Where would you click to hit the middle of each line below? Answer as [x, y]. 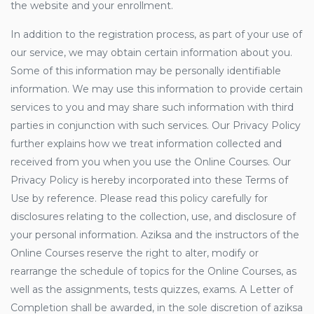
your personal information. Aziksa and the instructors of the [155, 235]
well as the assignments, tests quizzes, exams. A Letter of [152, 289]
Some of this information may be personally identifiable [146, 71]
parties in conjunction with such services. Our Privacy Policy [156, 125]
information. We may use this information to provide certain [157, 89]
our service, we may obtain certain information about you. [151, 53]
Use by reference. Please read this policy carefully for [139, 198]
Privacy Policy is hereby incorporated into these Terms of [149, 180]
